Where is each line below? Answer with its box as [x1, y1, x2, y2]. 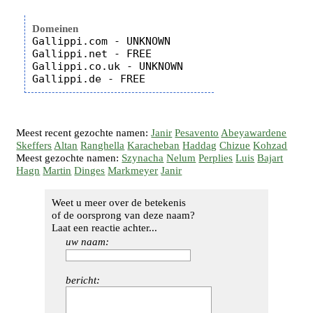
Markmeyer [108, 165, 159, 176]
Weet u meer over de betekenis [52, 197, 186, 208]
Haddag [182, 140, 217, 151]
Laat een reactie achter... [52, 222, 157, 233]
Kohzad [253, 140, 288, 151]
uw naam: [66, 236, 109, 247]
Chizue [219, 140, 251, 151]
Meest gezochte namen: [16, 152, 122, 163]
